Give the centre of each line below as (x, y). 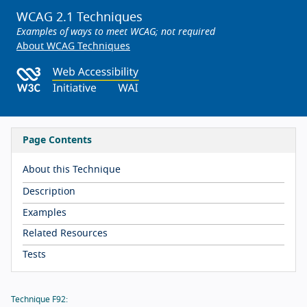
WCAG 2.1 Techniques (79, 18)
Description (49, 192)
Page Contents (57, 140)
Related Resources (65, 234)
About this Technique (72, 170)
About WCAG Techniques (73, 47)
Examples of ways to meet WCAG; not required (116, 32)
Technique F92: (39, 299)
